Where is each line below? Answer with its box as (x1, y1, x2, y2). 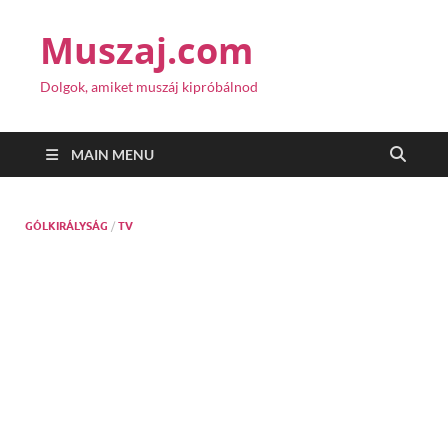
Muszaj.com (40, 26, 253, 75)
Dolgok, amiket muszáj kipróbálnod (40, 78, 258, 95)
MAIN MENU (71, 146, 154, 163)
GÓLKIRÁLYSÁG (25, 219, 108, 233)
